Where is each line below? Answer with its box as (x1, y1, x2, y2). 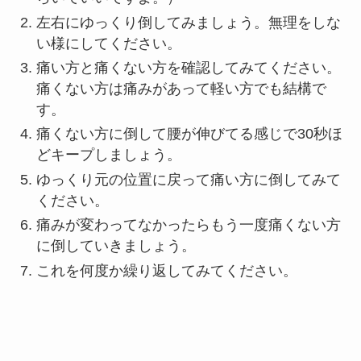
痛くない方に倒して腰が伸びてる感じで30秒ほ (35, 126, 342, 143)
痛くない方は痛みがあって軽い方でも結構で (35, 80, 326, 97)
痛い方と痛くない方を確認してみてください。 (35, 59, 341, 76)
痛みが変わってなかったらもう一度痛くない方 (35, 217, 341, 234)
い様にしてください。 (35, 35, 181, 52)
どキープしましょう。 (35, 147, 181, 164)
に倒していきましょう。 (35, 238, 196, 255)
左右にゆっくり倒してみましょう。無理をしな (35, 14, 341, 31)
